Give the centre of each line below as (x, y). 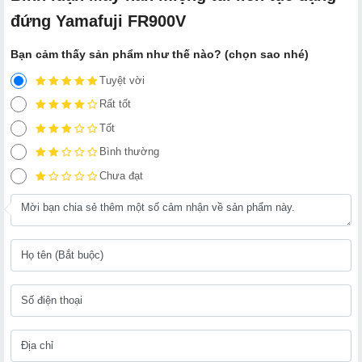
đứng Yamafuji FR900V (98, 21)
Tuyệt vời (122, 80)
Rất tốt (115, 104)
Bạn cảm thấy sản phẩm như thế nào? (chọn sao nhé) (160, 54)
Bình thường (129, 152)
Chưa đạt (121, 175)
